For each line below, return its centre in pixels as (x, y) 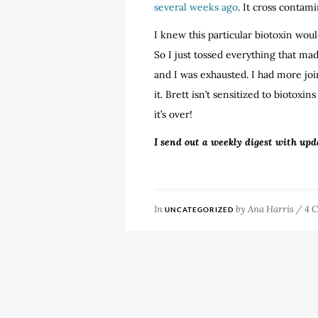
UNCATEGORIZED (199, 209)
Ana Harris (271, 209)
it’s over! (173, 114)
